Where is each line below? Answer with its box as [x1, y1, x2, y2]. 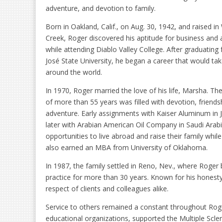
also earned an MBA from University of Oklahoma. [46, 142, 208, 152]
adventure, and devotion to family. [46, 3, 156, 13]
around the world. [46, 67, 102, 77]
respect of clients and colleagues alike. [46, 183, 168, 193]
